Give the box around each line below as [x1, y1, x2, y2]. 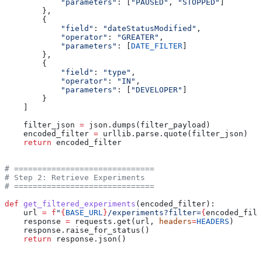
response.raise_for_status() [5, 226, 150, 235]
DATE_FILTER [131, 42, 182, 51]
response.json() [51, 235, 126, 244]
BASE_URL [65, 208, 103, 218]
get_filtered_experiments [19, 199, 136, 209]
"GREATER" [117, 33, 159, 42]
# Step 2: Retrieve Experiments [5, 173, 145, 182]
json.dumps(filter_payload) [84, 120, 211, 130]
